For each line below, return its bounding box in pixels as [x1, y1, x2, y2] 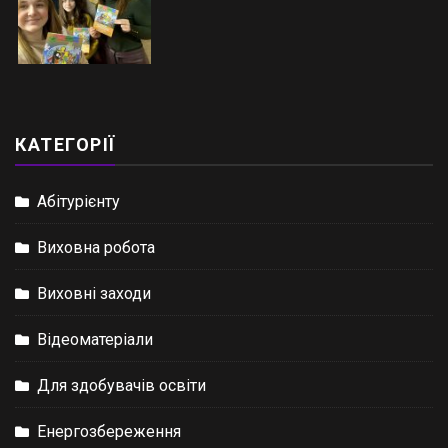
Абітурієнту [37, 192, 120, 212]
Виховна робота [37, 238, 155, 258]
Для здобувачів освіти [37, 376, 206, 396]
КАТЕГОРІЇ [15, 134, 116, 156]
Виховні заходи [37, 284, 151, 304]
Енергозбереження [37, 422, 181, 442]
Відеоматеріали [37, 330, 153, 350]
